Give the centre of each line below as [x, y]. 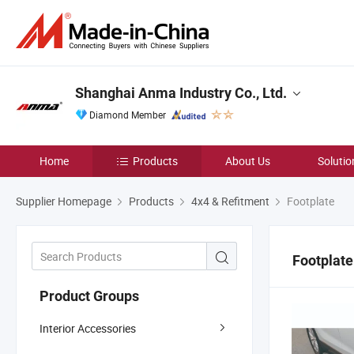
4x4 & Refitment [230, 201]
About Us [248, 161]
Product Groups [89, 296]
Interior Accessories [88, 328]
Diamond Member [128, 115]
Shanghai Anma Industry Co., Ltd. [181, 93]
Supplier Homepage [64, 201]
